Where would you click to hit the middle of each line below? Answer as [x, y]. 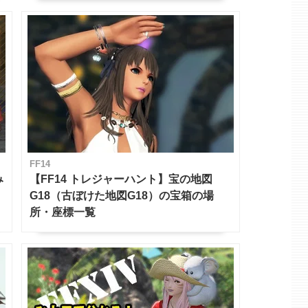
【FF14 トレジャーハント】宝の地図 [121, 179]
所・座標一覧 [62, 212]
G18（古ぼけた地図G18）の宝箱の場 [121, 195]
